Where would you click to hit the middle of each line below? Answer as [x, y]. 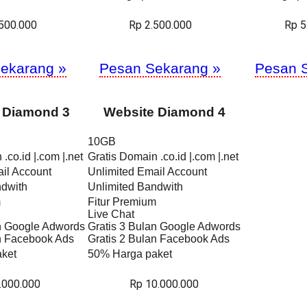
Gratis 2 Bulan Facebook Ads [159, 238]
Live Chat [111, 214]
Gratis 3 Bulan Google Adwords [164, 226]
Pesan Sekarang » [160, 68]
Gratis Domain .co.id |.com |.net [163, 156]
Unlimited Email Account [147, 171]
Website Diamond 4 [164, 112]
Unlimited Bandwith [135, 186]
